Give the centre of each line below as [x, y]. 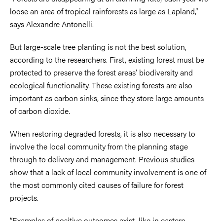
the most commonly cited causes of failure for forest [97, 184]
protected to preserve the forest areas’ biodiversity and [101, 72]
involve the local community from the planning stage [99, 146]
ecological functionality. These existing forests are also [101, 85]
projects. [24, 197]
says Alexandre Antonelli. [52, 24]
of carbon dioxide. [40, 110]
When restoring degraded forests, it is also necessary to [103, 133]
